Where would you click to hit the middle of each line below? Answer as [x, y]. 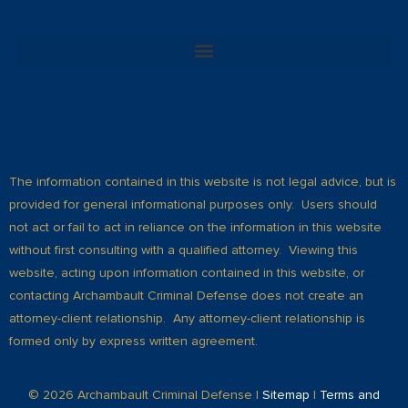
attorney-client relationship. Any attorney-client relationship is [187, 318]
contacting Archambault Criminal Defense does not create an [186, 295]
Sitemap [286, 395]
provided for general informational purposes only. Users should [193, 204]
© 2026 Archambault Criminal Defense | [145, 395]
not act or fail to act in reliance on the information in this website [195, 227]
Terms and [350, 395]
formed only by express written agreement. [133, 341]
